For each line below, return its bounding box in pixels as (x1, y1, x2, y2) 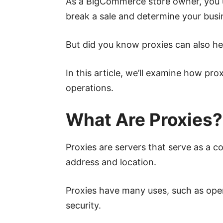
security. (66, 200, 101, 211)
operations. (66, 83, 113, 94)
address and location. (66, 157, 156, 168)
